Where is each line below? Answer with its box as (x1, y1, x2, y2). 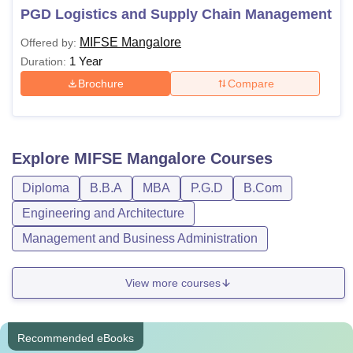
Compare (227, 76, 274, 90)
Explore (12, 150, 74, 167)
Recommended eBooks (17, 332, 134, 344)
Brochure (78, 76, 124, 90)
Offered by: (20, 36, 76, 49)
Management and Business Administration (22, 232, 258, 245)
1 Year (69, 54, 102, 68)
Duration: (20, 55, 66, 68)
